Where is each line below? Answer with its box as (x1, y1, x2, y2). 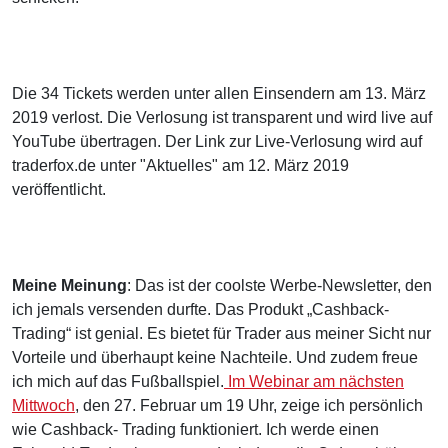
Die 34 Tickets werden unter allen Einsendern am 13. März (12, 84, 426, 102)
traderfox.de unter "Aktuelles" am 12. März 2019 (12, 156, 349, 174)
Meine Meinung (12, 276, 127, 294)
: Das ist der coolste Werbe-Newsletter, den (127, 276, 432, 294)
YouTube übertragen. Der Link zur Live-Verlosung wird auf (12, 132, 422, 150)
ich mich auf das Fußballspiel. (12, 372, 224, 390)
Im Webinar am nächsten (224, 372, 404, 390)
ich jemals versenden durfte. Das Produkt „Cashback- (12, 300, 389, 318)
